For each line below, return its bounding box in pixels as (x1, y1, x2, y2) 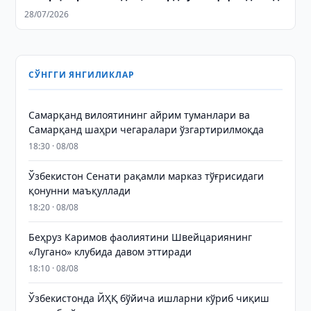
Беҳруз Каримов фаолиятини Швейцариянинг (28, 230, 253, 244)
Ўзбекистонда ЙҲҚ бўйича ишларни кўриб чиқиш (28, 292, 270, 305)
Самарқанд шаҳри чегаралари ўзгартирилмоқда (28, 123, 264, 136)
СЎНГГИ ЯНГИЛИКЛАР (28, 69, 135, 81)
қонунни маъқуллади (28, 184, 131, 197)
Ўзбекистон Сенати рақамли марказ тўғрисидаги (28, 169, 264, 183)
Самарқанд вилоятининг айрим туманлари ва (28, 108, 251, 121)
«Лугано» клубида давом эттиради (28, 245, 192, 258)
